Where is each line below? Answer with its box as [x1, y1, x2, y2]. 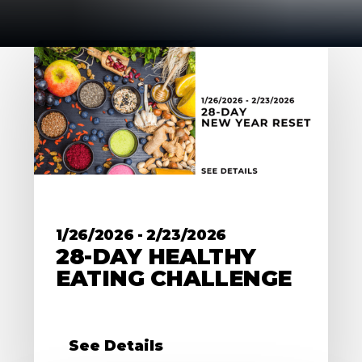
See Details [69, 337, 164, 356]
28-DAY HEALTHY [56, 242, 256, 270]
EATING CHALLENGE [56, 264, 292, 292]
